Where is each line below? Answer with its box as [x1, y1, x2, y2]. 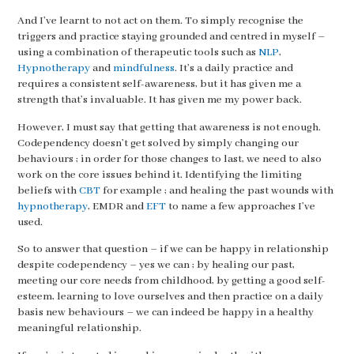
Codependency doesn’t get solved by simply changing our [17, 136, 299, 150]
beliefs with [17, 183, 79, 198]
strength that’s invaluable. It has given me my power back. [17, 93, 302, 107]
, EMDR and [87, 199, 146, 213]
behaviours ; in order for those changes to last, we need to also [17, 152, 322, 166]
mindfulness [112, 62, 175, 75]
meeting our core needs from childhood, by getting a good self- [17, 274, 326, 288]
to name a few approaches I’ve [165, 199, 315, 213]
